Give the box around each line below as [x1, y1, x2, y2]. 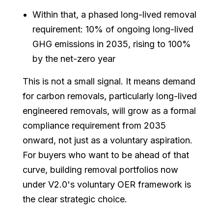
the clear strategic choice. [23, 193, 128, 204]
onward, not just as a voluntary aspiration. [23, 135, 193, 145]
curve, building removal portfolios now [23, 164, 179, 175]
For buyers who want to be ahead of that [23, 149, 190, 160]
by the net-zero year [32, 53, 116, 64]
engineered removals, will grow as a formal [23, 105, 196, 116]
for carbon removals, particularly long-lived [23, 90, 197, 101]
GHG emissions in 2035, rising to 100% [32, 38, 192, 49]
